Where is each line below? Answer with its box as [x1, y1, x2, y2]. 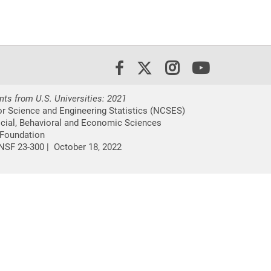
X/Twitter [152, 59, 258, 75]
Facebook [123, 60, 185, 76]
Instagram [178, 59, 249, 75]
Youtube [209, 59, 264, 75]
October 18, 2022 [53, 142, 122, 152]
